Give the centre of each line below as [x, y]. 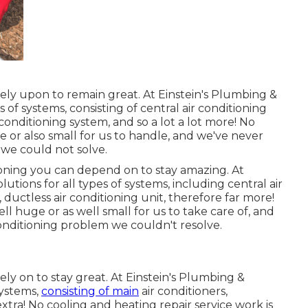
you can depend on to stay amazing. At [136, 170]
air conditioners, [183, 291]
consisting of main [90, 291]
